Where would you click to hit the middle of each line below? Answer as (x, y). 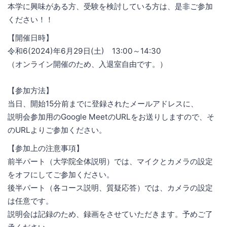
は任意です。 (30, 201)
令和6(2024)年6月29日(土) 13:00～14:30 (84, 51)
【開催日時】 (30, 37)
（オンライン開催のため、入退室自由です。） (87, 64)
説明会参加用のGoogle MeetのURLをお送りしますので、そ (111, 117)
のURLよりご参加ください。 (57, 130)
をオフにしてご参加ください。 (61, 174)
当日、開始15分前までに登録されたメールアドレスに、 (103, 103)
